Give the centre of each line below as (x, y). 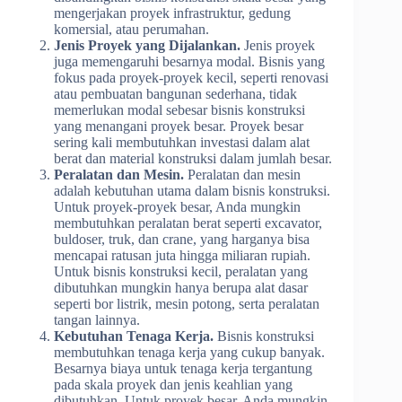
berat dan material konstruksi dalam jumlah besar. (193, 158)
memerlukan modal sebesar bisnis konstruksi (179, 109)
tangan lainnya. (97, 319)
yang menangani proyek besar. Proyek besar (179, 126)
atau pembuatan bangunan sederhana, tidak (175, 93)
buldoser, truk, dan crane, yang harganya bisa (182, 239)
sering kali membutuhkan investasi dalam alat (182, 142)
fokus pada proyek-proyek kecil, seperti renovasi (191, 77)
